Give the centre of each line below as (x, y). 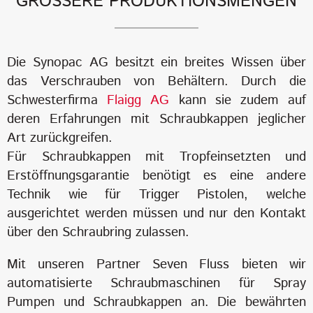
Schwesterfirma (57, 101)
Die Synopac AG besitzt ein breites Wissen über (156, 63)
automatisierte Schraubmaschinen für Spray (156, 284)
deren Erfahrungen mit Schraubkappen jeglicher (156, 119)
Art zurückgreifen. (60, 138)
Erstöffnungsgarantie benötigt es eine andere (156, 176)
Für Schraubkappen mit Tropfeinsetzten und (156, 157)
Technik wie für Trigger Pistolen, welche (156, 195)
